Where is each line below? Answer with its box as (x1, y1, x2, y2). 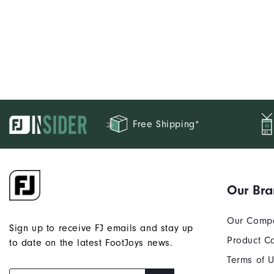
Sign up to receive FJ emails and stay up (9, 223, 194, 234)
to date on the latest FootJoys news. (9, 237, 173, 248)
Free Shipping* (133, 119, 200, 130)
